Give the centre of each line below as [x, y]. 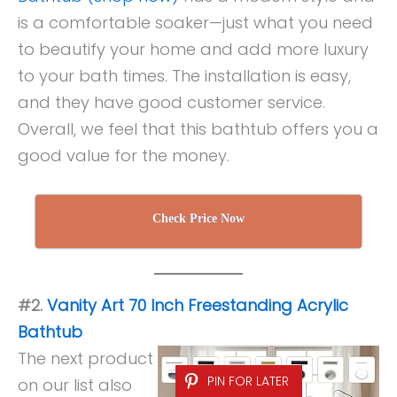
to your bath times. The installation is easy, [184, 75]
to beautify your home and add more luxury [193, 49]
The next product [86, 359]
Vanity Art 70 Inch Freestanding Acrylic [198, 306]
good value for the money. [124, 155]
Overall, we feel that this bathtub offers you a [198, 128]
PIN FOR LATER [248, 381]
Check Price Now [198, 218]
